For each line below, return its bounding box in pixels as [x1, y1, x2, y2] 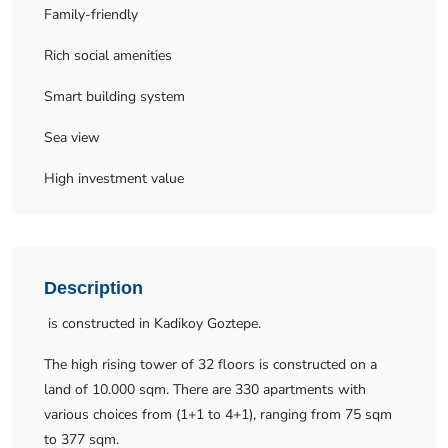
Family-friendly [44, 5, 138, 24]
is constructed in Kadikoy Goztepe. [44, 314, 261, 333]
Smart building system [44, 87, 185, 106]
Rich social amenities [44, 46, 172, 65]
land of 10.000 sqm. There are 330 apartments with [44, 380, 366, 399]
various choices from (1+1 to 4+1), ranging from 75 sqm [44, 405, 392, 424]
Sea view [44, 128, 100, 147]
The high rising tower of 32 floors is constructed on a [44, 355, 377, 374]
